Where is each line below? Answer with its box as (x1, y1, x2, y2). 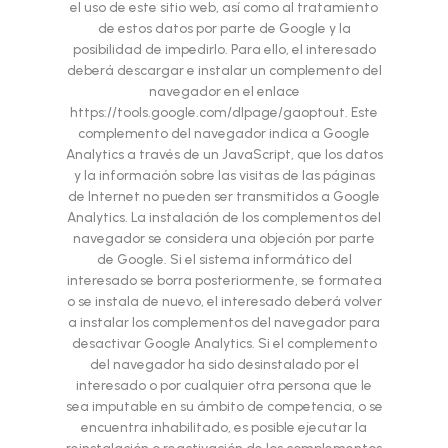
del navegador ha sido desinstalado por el (89, 356, 359, 373)
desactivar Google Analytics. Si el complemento (71, 335, 377, 352)
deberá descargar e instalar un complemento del (66, 62, 382, 79)
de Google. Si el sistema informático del (96, 251, 352, 268)
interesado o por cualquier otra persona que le (76, 377, 372, 394)
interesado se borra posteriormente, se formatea (66, 272, 382, 289)
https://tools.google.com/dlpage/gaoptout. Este (70, 104, 378, 121)
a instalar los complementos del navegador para (68, 314, 380, 331)
